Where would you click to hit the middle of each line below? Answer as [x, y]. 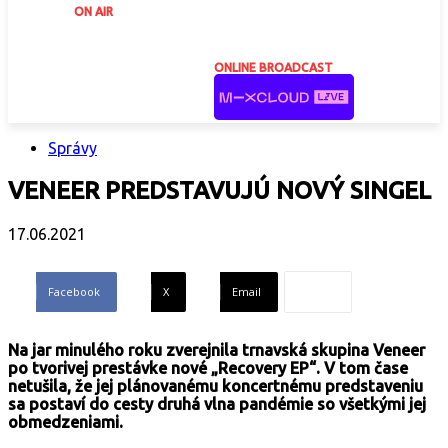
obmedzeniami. [65, 422]
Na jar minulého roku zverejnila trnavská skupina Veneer [216, 350]
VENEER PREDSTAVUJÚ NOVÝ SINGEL [219, 191]
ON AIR [93, 11]
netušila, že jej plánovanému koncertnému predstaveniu [215, 386]
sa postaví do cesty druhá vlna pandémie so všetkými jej [217, 404]
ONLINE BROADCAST [273, 67]
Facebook [74, 292]
